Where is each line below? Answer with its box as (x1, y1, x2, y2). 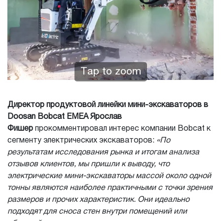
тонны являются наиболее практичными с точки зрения (7, 184, 213, 192)
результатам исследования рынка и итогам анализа (7, 148, 199, 156)
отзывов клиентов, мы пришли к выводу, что (7, 160, 170, 168)
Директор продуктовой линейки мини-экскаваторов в (7, 101, 208, 109)
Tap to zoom (80, 67, 141, 77)
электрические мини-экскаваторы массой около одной (7, 172, 211, 180)
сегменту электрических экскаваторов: (7, 137, 156, 145)
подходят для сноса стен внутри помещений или (7, 208, 187, 216)
